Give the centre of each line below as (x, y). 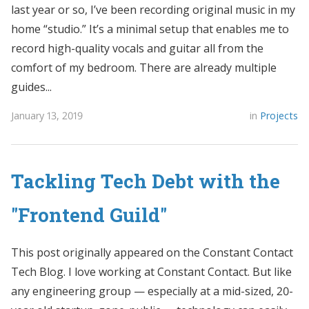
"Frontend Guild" (89, 215)
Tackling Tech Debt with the (146, 181)
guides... (31, 87)
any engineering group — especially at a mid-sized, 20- (152, 291)
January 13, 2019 (47, 115)
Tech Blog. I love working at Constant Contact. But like (151, 272)
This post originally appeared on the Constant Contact (152, 253)
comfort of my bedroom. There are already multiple (144, 68)
